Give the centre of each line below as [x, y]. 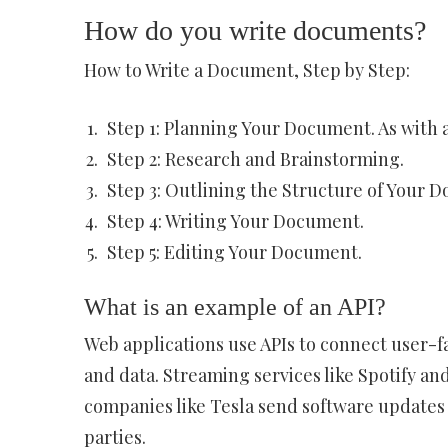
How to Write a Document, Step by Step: [246, 70]
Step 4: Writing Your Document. [235, 221]
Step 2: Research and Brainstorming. [255, 159]
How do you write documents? [254, 30]
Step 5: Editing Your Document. [234, 252]
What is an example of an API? [234, 307]
